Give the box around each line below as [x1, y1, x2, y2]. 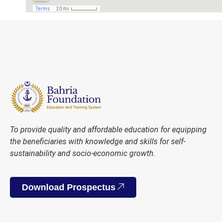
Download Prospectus [22, 182, 115, 192]
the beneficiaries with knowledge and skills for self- [10, 137, 185, 147]
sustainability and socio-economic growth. [10, 149, 156, 159]
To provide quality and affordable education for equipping [10, 125, 207, 135]
